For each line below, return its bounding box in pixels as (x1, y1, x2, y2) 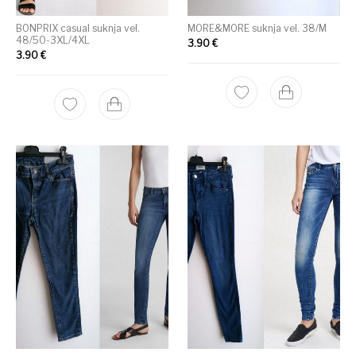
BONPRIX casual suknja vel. (16, 22, 141, 35)
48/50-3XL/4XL (16, 34, 91, 47)
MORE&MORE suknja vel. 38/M (188, 22, 327, 35)
